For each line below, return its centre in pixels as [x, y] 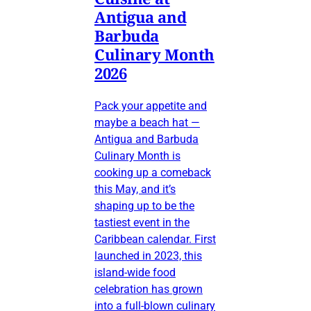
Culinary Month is [137, 156]
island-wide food [135, 273]
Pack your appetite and [151, 106]
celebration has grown [149, 289]
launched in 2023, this [148, 256]
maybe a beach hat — [147, 123]
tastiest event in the [142, 223]
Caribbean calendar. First [155, 239]
